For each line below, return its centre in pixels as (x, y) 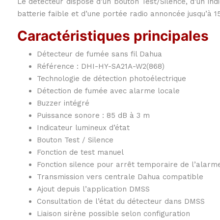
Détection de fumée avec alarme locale (108, 91)
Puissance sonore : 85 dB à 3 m (93, 116)
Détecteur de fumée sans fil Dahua (99, 54)
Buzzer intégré (63, 103)
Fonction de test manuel (80, 152)
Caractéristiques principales (113, 36)
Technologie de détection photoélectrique (111, 79)
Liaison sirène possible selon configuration (113, 214)
